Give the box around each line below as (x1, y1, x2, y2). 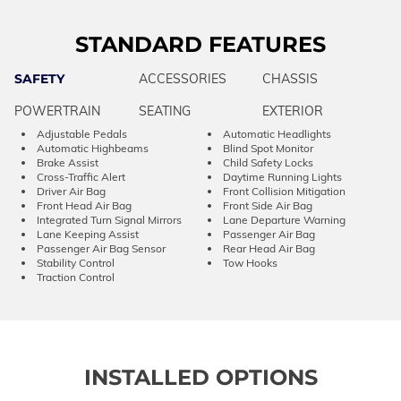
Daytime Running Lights (223, 169, 342, 183)
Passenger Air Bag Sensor (37, 241, 166, 255)
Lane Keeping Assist (37, 226, 139, 241)
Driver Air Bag (37, 183, 106, 198)
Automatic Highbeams (37, 141, 149, 155)
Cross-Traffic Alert (37, 169, 125, 183)
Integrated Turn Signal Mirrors (37, 212, 182, 226)
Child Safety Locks (223, 155, 313, 169)
